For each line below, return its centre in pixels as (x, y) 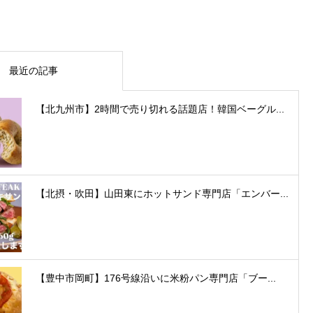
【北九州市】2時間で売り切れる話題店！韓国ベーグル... (160, 109)
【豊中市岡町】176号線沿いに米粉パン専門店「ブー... (156, 278)
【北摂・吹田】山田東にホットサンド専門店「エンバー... (162, 193)
